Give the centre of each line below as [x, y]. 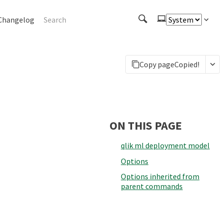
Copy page [157, 64]
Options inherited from [160, 177]
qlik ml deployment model [165, 145]
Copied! [187, 64]
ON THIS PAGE [146, 125]
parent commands [152, 186]
